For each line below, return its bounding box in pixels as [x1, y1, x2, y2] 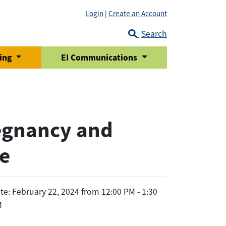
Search [141, 28, 167, 39]
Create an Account [108, 9, 167, 18]
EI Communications [61, 51, 140, 64]
